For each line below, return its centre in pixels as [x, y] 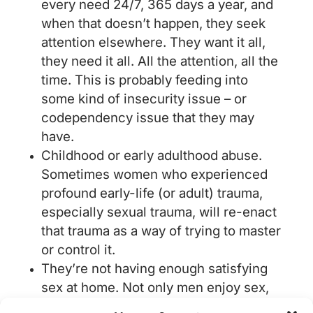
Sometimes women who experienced [154, 175]
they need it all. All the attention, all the [159, 61]
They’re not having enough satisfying [154, 269]
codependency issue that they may [147, 118]
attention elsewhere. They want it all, [153, 43]
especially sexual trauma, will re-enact [159, 212]
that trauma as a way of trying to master [161, 231]
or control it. [80, 250]
